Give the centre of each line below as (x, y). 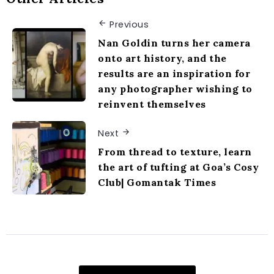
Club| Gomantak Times (157, 183)
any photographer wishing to (175, 89)
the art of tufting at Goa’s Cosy (178, 167)
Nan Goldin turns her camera (174, 43)
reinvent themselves (152, 104)
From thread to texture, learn (175, 152)
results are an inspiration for (174, 74)
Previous (129, 24)
